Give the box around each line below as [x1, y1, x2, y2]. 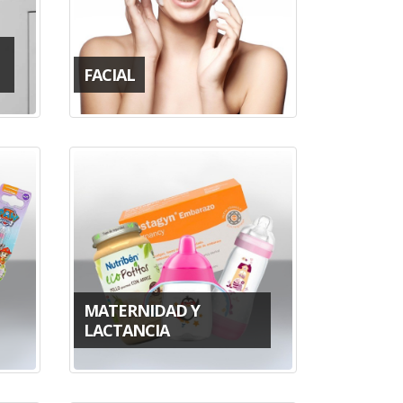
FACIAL [83, 63, 135, 85]
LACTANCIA [83, 318, 169, 341]
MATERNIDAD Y [83, 299, 200, 321]
